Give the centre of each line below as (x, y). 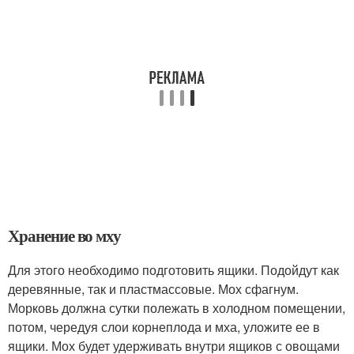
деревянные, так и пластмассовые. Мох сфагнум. (153, 288)
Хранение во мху (65, 235)
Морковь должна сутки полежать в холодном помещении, (177, 307)
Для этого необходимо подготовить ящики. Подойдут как (173, 269)
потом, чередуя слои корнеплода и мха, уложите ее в (164, 326)
